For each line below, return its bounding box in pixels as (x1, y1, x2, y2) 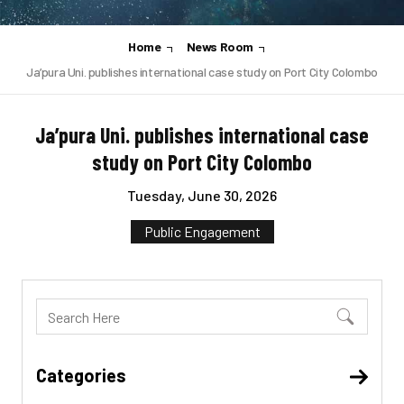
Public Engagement (143, 223, 261, 240)
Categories (36, 364, 126, 386)
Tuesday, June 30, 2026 (127, 187, 277, 204)
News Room (186, 39, 253, 54)
